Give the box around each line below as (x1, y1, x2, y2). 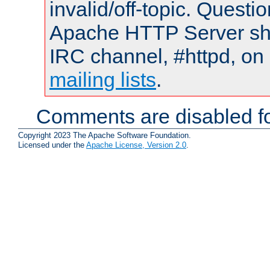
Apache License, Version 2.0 (86, 140, 186, 149)
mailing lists (49, 68, 156, 92)
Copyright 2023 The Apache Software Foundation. (18, 130, 191, 140)
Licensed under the (18, 140, 86, 149)
